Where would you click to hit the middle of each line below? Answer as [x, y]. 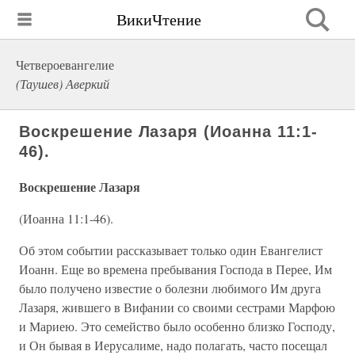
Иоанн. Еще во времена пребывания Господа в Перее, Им [176, 269]
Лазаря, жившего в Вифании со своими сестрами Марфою [177, 307]
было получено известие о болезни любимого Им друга [170, 288]
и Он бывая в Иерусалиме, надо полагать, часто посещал [173, 345]
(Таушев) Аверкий [63, 84]
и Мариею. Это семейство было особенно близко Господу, [177, 326]
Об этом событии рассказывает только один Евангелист [171, 250]
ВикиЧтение [159, 19]
